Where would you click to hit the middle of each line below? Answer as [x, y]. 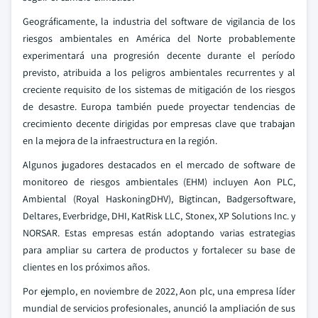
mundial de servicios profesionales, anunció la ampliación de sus [159, 308]
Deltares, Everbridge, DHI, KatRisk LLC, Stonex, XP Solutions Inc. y [159, 216]
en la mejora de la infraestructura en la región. [120, 141]
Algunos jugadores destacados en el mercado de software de [159, 165]
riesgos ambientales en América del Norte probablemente [159, 38]
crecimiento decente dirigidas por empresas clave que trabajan [159, 124]
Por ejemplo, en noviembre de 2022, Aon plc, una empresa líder [159, 291]
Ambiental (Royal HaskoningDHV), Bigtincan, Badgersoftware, [159, 199]
